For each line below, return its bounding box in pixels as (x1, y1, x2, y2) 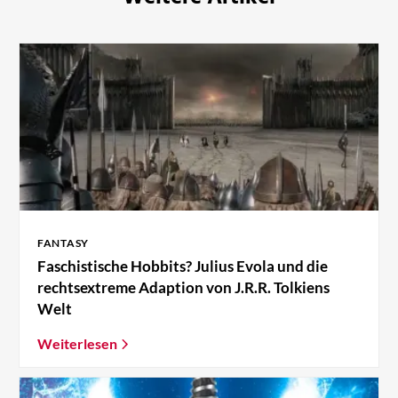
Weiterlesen (36, 334, 117, 352)
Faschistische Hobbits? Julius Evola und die (36, 256, 328, 275)
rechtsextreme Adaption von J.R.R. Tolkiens (36, 277, 330, 297)
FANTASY (36, 235, 90, 250)
